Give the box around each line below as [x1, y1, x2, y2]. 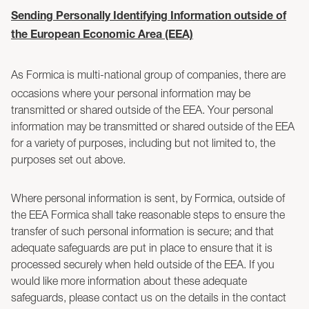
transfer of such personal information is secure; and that [11, 225, 274, 237]
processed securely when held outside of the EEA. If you [11, 258, 275, 270]
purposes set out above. [11, 153, 126, 166]
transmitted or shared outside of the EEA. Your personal [11, 103, 273, 116]
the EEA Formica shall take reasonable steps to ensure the [11, 208, 285, 221]
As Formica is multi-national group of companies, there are [11, 68, 286, 81]
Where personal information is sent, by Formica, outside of [11, 192, 285, 204]
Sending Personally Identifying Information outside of [11, 12, 286, 23]
